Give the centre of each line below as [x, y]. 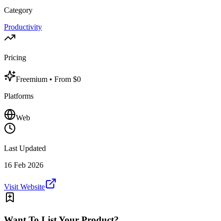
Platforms [19, 96]
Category [18, 10]
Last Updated [25, 148]
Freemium [33, 79]
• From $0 [65, 79]
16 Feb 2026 [24, 165]
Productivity [23, 27]
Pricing [15, 58]
